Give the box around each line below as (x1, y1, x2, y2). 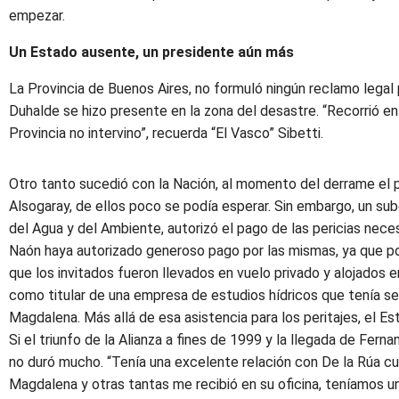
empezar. (9, 7, 65, 24)
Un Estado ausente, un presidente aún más (9, 44, 294, 61)
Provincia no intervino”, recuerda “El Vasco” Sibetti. (9, 125, 323, 142)
